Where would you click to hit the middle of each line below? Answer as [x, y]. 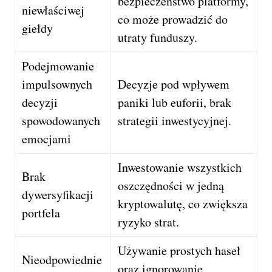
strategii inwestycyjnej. [175, 120]
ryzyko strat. [149, 222]
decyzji [40, 102]
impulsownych [57, 84]
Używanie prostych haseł [179, 250]
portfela [41, 212]
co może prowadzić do [173, 19]
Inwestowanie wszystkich [180, 167]
